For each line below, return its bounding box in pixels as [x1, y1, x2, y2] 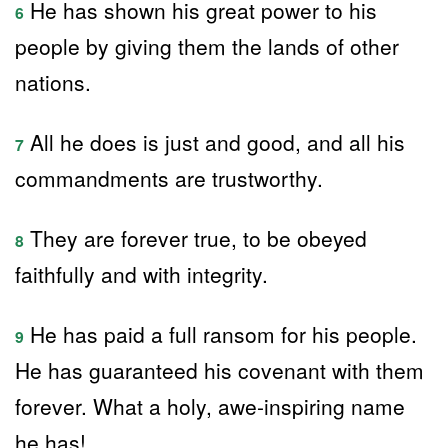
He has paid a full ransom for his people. [24, 319, 417, 349]
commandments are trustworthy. [15, 163, 323, 193]
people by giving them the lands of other [15, 31, 399, 61]
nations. [15, 67, 91, 97]
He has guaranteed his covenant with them [15, 355, 424, 385]
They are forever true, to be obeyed [24, 223, 367, 253]
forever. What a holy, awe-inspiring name [15, 391, 405, 421]
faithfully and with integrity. [15, 259, 268, 289]
